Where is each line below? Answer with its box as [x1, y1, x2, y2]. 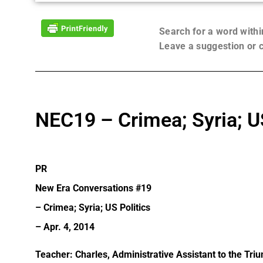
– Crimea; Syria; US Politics [35, 201, 150, 213]
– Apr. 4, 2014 [35, 221, 95, 232]
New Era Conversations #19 [35, 182, 151, 194]
